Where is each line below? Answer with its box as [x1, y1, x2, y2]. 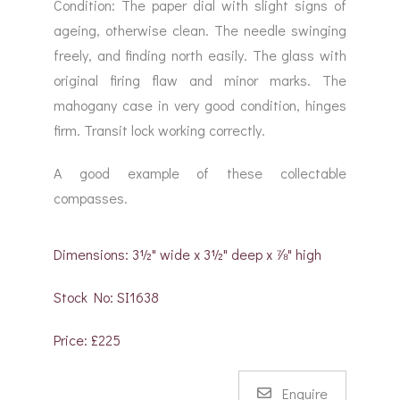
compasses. [54, 187, 128, 207]
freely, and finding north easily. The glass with [54, 45, 346, 64]
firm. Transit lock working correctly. [54, 120, 265, 139]
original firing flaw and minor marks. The [54, 70, 346, 89]
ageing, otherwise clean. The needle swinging [54, 20, 346, 39]
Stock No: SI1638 [54, 287, 159, 306]
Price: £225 [54, 329, 121, 349]
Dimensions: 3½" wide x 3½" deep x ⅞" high [54, 244, 321, 263]
